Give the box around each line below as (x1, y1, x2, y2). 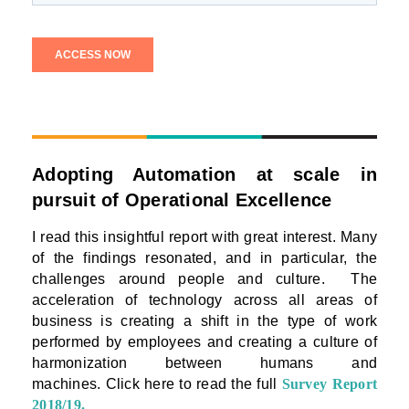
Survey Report (281, 375, 377, 392)
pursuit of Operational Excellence (32, 189, 332, 210)
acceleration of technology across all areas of (32, 291, 377, 308)
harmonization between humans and (32, 354, 377, 371)
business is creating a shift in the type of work (32, 312, 377, 329)
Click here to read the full (105, 375, 282, 392)
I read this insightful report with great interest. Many (32, 228, 377, 245)
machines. (32, 375, 106, 392)
